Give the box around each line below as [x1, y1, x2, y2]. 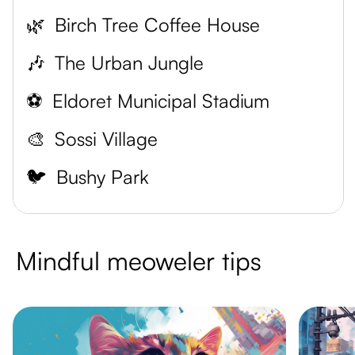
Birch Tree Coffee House [55, 13, 260, 36]
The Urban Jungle [55, 51, 204, 74]
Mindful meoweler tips [16, 245, 261, 277]
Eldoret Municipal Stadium [52, 89, 269, 113]
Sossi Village [55, 127, 158, 151]
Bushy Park [56, 165, 149, 189]
